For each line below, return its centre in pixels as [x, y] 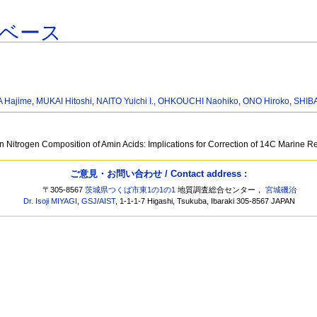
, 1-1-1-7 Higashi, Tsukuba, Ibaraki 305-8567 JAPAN [206, 201]
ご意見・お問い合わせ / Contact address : [158, 173]
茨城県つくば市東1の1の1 [131, 190]
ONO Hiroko [266, 102]
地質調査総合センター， [221, 190]
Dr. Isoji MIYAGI [51, 201]
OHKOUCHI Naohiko [198, 102]
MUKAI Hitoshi [64, 102]
